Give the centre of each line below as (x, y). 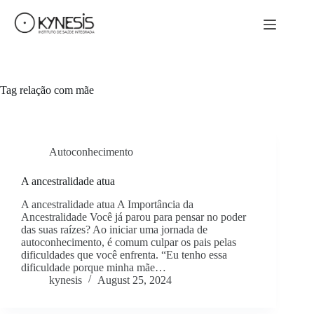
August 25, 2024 (135, 280)
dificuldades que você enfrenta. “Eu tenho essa (124, 254)
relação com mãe (55, 90)
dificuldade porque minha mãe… (94, 267)
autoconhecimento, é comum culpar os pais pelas (129, 242)
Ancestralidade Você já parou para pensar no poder (134, 217)
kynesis (66, 280)
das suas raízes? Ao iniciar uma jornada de (114, 229)
